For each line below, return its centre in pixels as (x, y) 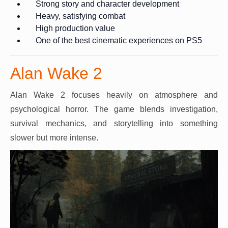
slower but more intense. (54, 137)
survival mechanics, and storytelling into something (114, 123)
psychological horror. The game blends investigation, (114, 109)
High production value (75, 28)
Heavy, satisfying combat (80, 16)
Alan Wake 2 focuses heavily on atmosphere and (114, 95)
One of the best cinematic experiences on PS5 (119, 40)
